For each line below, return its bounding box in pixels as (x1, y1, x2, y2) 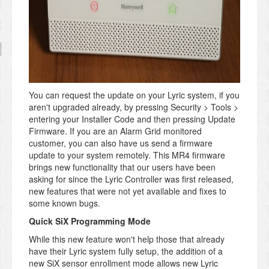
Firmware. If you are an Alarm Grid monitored (29, 125, 202, 138)
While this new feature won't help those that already (29, 233, 225, 246)
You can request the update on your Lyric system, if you (29, 89, 240, 101)
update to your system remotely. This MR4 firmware (29, 149, 225, 162)
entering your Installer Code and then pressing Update (29, 113, 235, 125)
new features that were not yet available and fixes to (29, 185, 226, 198)
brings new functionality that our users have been (29, 161, 216, 174)
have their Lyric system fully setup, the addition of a (29, 245, 223, 258)
